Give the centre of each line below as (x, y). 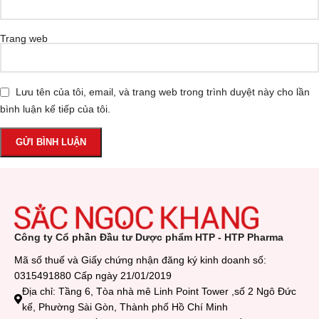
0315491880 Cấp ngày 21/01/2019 (93, 276)
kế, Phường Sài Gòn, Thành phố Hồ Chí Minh (125, 307)
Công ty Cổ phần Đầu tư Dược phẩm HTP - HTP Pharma (149, 237)
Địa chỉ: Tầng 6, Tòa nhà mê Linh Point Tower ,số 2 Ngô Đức (159, 292)
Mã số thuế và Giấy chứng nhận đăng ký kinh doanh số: (140, 260)
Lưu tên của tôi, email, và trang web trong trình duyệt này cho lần (163, 92)
